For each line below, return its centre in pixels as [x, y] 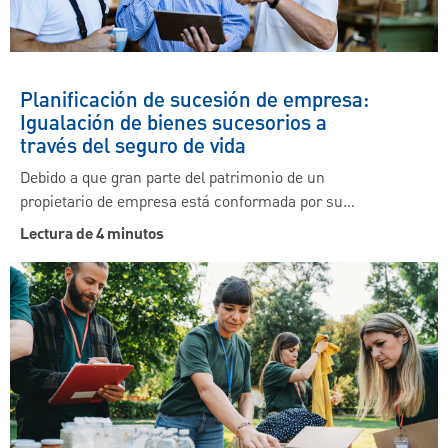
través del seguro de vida [133, 147]
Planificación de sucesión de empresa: [194, 101]
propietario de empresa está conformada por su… [187, 202]
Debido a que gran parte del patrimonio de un [172, 178]
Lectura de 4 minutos [92, 234]
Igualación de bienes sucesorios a [173, 124]
